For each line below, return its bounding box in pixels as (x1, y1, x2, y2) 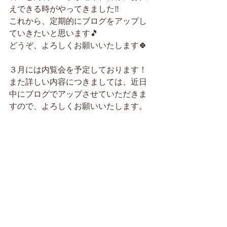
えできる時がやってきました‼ (9, 5, 119, 13)
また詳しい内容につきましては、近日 (9, 78, 147, 86)
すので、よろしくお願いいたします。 (9, 102, 147, 110)
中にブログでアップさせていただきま (9, 90, 147, 98)
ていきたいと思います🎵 (9, 29, 98, 37)
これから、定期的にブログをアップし (9, 17, 147, 25)
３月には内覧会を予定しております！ (9, 65, 147, 74)
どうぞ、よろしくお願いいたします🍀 (9, 41, 147, 50)
